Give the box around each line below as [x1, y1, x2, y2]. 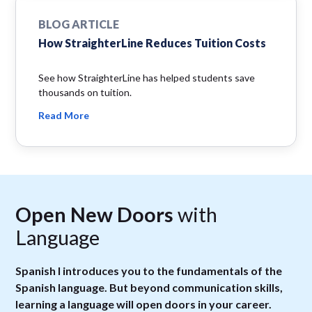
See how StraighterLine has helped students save [38, 71, 256, 84]
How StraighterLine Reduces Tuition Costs [38, 36, 267, 49]
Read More [38, 109, 90, 121]
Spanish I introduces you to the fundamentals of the [15, 263, 283, 277]
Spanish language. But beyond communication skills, [15, 280, 283, 294]
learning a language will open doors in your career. [15, 297, 272, 311]
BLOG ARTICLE [38, 17, 120, 31]
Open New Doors [15, 201, 174, 226]
